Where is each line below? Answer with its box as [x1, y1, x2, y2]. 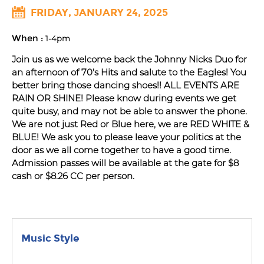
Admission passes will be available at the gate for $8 [12, 157, 239, 169]
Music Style [21, 232, 80, 245]
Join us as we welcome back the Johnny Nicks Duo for [12, 54, 247, 65]
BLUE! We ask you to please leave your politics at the [12, 131, 241, 143]
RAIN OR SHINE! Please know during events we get [12, 93, 236, 104]
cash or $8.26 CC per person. [12, 170, 134, 181]
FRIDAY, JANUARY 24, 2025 [31, 6, 169, 19]
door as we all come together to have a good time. [12, 144, 231, 156]
